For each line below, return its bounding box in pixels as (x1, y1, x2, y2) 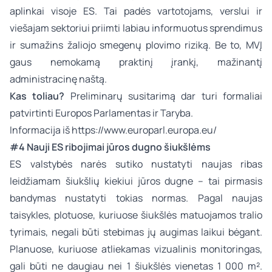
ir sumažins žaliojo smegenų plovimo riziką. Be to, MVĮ (10, 38, 262, 52)
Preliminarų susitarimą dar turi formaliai (64, 89, 263, 103)
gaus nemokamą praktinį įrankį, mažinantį (10, 55, 262, 69)
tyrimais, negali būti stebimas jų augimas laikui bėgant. (10, 225, 262, 239)
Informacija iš (10, 123, 72, 137)
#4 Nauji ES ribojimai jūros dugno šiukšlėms (10, 140, 212, 154)
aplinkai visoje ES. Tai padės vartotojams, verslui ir (10, 4, 262, 18)
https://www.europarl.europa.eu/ (72, 123, 217, 137)
